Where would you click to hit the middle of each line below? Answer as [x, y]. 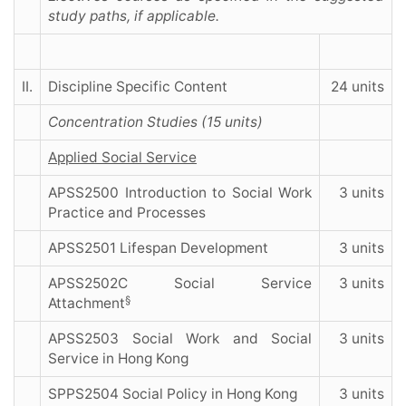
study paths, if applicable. [134, 16]
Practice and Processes [127, 213]
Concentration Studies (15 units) [155, 122]
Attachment [87, 304]
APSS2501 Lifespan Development [158, 248]
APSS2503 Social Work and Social [180, 339]
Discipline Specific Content [138, 87]
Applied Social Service [122, 158]
